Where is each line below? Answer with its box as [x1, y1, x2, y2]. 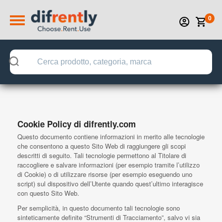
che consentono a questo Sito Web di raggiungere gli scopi [17, 141, 186, 151]
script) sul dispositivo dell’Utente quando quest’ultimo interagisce [17, 179, 203, 188]
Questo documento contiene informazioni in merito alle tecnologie [17, 132, 205, 141]
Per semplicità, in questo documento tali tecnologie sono [17, 203, 180, 213]
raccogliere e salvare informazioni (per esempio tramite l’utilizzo [17, 160, 200, 169]
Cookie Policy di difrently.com [17, 118, 136, 130]
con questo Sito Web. [17, 188, 79, 198]
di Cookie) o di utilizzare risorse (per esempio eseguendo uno [17, 169, 192, 179]
